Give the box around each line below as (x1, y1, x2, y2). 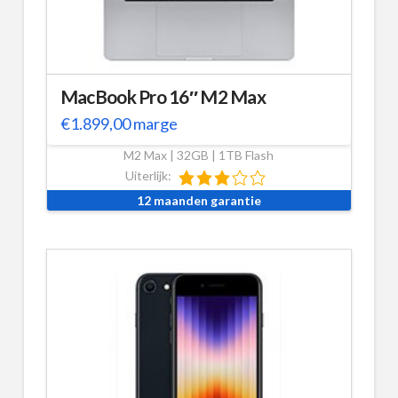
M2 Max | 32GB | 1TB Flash (123, 147, 275, 163)
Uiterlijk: (124, 168, 171, 184)
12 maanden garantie (136, 192, 261, 208)
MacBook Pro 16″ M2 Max (60, 86, 266, 108)
